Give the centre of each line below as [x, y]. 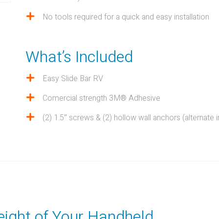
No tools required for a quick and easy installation [126, 17]
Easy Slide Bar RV [73, 79]
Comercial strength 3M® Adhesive [102, 98]
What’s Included [79, 57]
